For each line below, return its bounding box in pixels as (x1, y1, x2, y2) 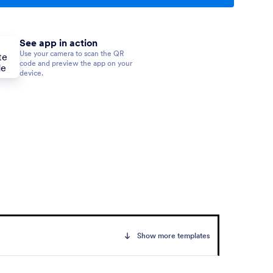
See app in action (19, 37, 97, 49)
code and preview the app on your (19, 58, 132, 68)
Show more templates (137, 231, 210, 240)
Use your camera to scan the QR (19, 49, 124, 58)
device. (19, 68, 43, 77)
